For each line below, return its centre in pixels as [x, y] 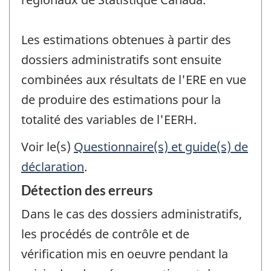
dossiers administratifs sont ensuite [121, 60]
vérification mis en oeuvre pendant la [125, 254]
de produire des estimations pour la [121, 100]
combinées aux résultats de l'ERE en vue [134, 80]
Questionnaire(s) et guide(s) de [161, 146]
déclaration [53, 166]
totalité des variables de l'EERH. [109, 120]
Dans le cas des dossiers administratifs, [132, 214]
